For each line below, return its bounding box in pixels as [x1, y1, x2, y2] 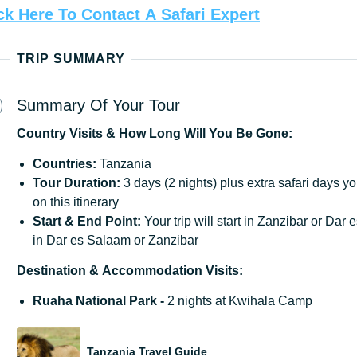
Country [17, 127, 66, 141]
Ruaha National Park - [33, 294, 164, 308]
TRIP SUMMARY [17, 52, 125, 66]
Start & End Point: [33, 214, 141, 229]
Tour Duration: [33, 176, 120, 190]
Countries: [33, 157, 96, 171]
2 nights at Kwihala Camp [164, 294, 312, 308]
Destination [17, 264, 86, 278]
